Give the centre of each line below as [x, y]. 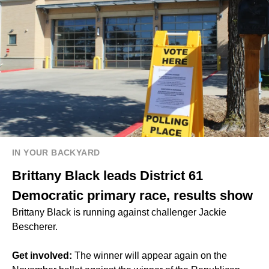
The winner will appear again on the [151, 256]
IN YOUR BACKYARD [56, 153]
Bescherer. [35, 227]
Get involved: [43, 256]
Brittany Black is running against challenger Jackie [119, 213]
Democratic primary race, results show [132, 196]
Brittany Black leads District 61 [107, 176]
